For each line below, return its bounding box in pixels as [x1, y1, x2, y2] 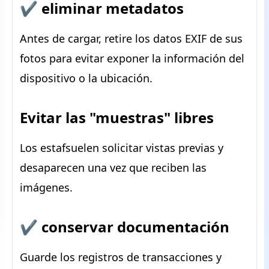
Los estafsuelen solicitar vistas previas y [20, 141, 223, 155]
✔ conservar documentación [20, 217, 229, 237]
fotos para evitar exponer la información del [20, 51, 244, 65]
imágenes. [20, 180, 73, 195]
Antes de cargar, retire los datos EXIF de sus [20, 31, 243, 46]
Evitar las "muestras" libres [20, 107, 214, 127]
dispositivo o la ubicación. [20, 71, 153, 85]
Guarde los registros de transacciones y [20, 250, 222, 264]
